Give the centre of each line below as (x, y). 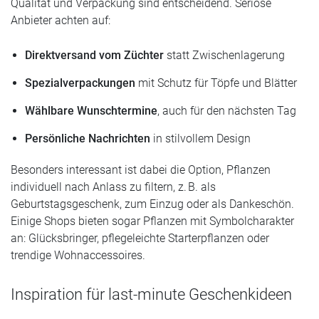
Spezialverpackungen (80, 83)
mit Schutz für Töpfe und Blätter (216, 83)
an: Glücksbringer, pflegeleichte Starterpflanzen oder (140, 238)
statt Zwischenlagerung (224, 55)
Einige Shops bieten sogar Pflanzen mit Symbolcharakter (152, 221)
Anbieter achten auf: (61, 20)
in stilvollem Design (200, 138)
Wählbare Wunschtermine (91, 110)
